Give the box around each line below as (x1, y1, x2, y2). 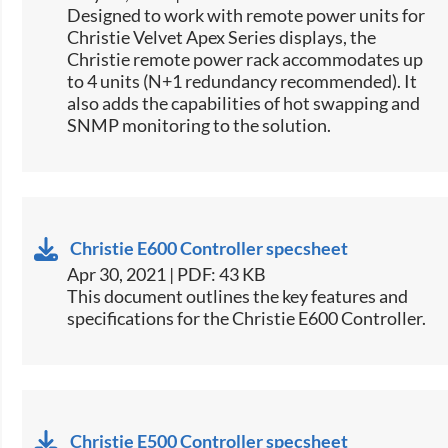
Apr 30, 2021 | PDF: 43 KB (67, 262, 267, 285)
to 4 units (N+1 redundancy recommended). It (67, 69, 418, 92)
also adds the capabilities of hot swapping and (67, 91, 421, 114)
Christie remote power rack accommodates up (67, 47, 424, 70)
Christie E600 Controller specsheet (70, 236, 349, 259)
